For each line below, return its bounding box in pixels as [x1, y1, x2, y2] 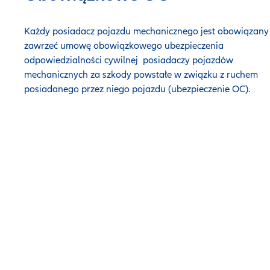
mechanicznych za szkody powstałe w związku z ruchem [24, 69, 258, 81]
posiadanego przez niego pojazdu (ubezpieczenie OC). [24, 83, 250, 95]
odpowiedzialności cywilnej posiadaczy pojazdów [24, 54, 233, 66]
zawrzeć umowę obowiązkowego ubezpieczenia [24, 40, 224, 52]
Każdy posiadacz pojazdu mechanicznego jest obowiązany [24, 25, 269, 37]
